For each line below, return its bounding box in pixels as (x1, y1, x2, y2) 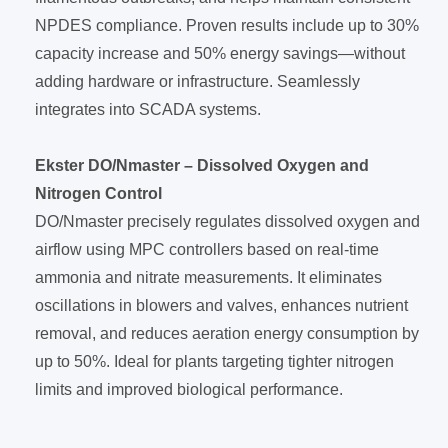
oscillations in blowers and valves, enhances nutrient (35, 297, 408, 314)
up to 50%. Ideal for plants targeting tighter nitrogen (35, 353, 394, 370)
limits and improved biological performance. (35, 381, 343, 398)
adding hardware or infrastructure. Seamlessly (35, 73, 360, 90)
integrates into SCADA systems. (35, 101, 261, 118)
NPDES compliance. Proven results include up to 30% (35, 17, 419, 34)
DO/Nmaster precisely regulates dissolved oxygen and (35, 213, 420, 230)
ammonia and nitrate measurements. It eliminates (35, 269, 382, 286)
